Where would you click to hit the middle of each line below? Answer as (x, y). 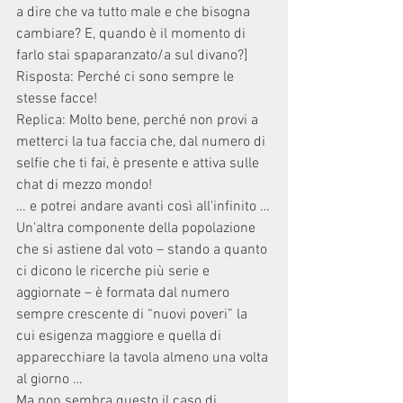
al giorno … (49, 380)
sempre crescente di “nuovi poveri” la (134, 315)
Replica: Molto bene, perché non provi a (139, 121)
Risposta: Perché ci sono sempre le (127, 77)
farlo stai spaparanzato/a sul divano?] (132, 56)
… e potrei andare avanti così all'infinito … (143, 207)
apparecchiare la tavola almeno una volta (144, 358)
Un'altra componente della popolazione (138, 228)
